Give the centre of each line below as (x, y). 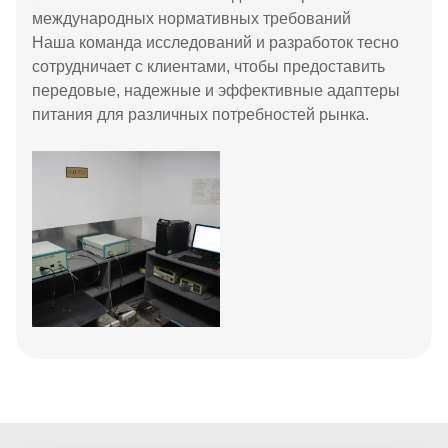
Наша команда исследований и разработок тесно (215, 42)
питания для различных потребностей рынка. (200, 114)
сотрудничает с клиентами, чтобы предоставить (208, 66)
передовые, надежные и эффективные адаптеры (216, 90)
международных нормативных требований (191, 18)
